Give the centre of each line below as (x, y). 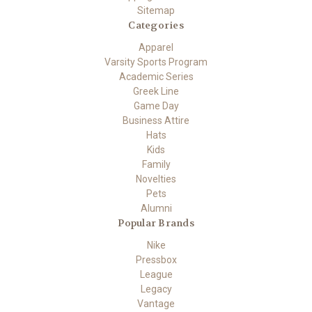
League (156, 275)
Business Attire (156, 121)
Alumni (156, 209)
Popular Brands (156, 223)
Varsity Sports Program (156, 62)
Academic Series (156, 77)
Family (156, 165)
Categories (156, 25)
